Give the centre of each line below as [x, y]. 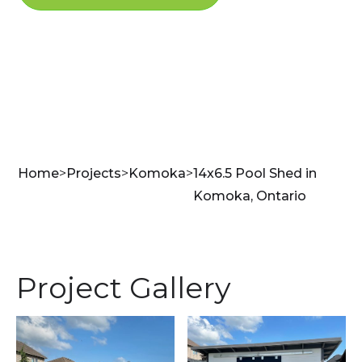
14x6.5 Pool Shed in [255, 173]
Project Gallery [124, 288]
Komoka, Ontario [250, 196]
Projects [94, 173]
